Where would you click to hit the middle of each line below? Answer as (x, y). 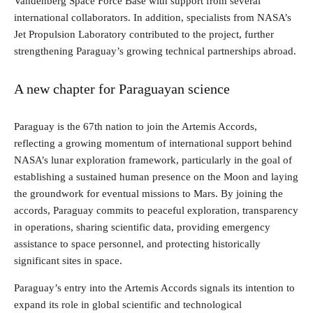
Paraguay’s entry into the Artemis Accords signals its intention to (154, 287)
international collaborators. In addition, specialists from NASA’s (153, 17)
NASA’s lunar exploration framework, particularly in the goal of (153, 160)
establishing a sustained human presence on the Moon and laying (156, 176)
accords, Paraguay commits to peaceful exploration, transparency (156, 210)
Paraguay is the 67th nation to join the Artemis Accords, (136, 126)
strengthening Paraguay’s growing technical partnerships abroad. (155, 51)
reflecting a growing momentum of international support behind (153, 143)
